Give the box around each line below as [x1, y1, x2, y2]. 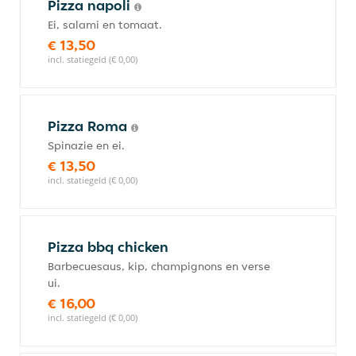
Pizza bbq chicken [48, 238, 168, 256]
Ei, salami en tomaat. [48, 17, 162, 32]
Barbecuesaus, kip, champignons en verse [48, 259, 270, 273]
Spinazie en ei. [48, 138, 125, 153]
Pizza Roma [48, 117, 131, 135]
